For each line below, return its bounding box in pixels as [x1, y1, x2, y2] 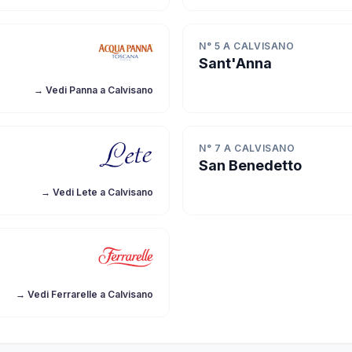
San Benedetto [199, 157, 302, 174]
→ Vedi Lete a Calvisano [41, 186, 153, 198]
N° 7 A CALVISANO [199, 142, 295, 154]
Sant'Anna [199, 55, 272, 71]
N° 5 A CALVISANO [199, 40, 295, 52]
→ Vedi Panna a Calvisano [34, 84, 153, 96]
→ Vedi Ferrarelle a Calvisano [16, 288, 153, 300]
